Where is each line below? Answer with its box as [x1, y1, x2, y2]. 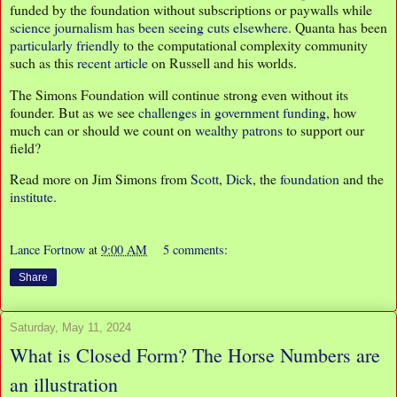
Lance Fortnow [10, 240, 85, 258]
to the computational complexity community [120, 35, 368, 54]
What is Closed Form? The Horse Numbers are [10, 341, 380, 368]
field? [10, 137, 41, 157]
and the [339, 169, 384, 189]
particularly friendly [10, 35, 120, 54]
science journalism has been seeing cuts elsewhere [10, 17, 288, 36]
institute [10, 187, 53, 206]
